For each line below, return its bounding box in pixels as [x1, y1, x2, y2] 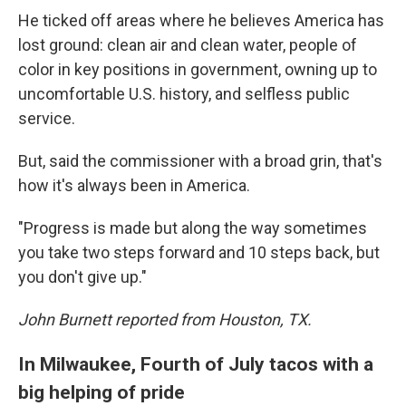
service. [18, 109, 75, 128]
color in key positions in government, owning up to [18, 60, 377, 79]
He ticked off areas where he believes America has [18, 11, 384, 30]
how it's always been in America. [18, 176, 250, 195]
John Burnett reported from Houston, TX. [18, 310, 312, 329]
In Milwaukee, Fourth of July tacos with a [18, 353, 373, 375]
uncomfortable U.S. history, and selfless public [18, 84, 350, 103]
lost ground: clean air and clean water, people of [18, 35, 357, 54]
